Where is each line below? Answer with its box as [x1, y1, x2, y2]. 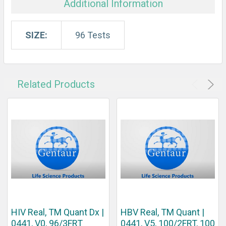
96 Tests [75, 29, 110, 40]
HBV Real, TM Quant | [121, 206, 204, 217]
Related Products [17, 78, 95, 90]
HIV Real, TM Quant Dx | [11, 206, 104, 217]
